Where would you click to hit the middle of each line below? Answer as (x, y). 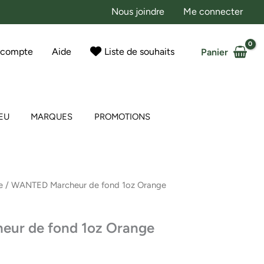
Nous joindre (138, 11)
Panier (214, 52)
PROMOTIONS (123, 117)
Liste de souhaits (140, 52)
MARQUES (52, 117)
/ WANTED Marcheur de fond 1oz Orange (85, 185)
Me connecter (213, 11)
